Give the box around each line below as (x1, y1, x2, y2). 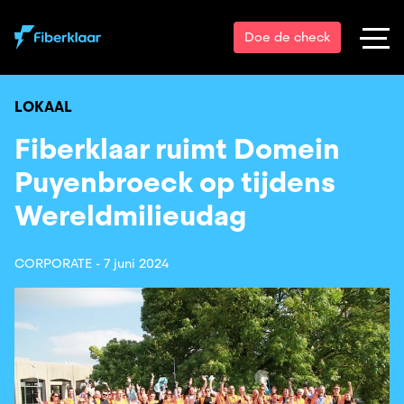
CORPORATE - (14, 255, 104, 271)
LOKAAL (14, 97, 72, 116)
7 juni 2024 (104, 255, 169, 271)
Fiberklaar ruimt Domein (14, 131, 340, 167)
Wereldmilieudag (14, 197, 246, 234)
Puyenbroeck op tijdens (14, 164, 335, 200)
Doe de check (244, 29, 330, 45)
